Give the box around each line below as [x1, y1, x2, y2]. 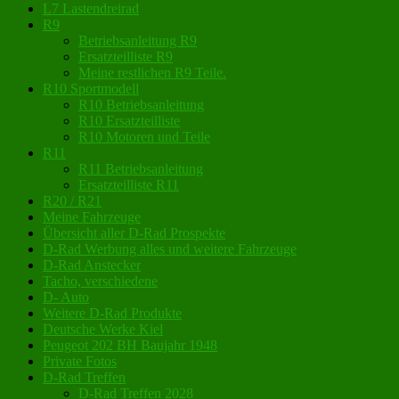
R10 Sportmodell [43, 81, 139, 97]
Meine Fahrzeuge [43, 209, 141, 225]
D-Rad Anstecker [43, 257, 141, 273]
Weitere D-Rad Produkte [43, 305, 182, 322]
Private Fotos [43, 354, 117, 370]
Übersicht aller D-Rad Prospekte [43, 225, 225, 241]
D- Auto [43, 289, 89, 305]
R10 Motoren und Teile [78, 129, 210, 145]
